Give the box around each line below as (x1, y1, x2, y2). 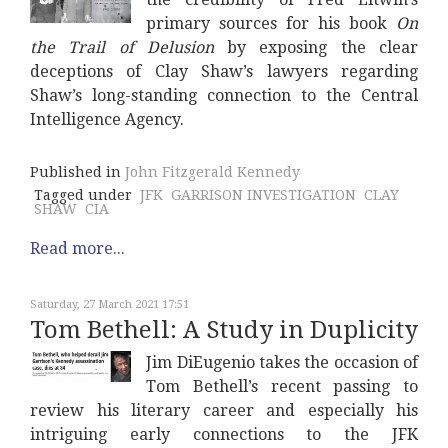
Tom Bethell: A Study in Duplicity (30, 316, 418, 345)
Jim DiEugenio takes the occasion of (146, 353, 418, 373)
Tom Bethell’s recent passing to (146, 377, 418, 397)
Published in (30, 164, 121, 181)
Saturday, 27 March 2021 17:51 (30, 298, 189, 312)
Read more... (30, 239, 125, 259)
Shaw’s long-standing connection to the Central (30, 86, 418, 106)
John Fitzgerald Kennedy (125, 164, 300, 181)
